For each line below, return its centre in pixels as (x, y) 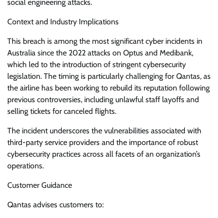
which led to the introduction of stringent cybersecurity (97, 65)
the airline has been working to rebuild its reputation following (109, 88)
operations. (26, 166)
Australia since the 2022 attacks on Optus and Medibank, (100, 53)
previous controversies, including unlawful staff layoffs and (103, 100)
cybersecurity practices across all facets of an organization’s (104, 154)
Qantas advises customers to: (55, 205)
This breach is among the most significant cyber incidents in (105, 41)
